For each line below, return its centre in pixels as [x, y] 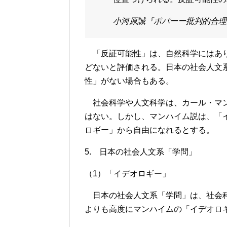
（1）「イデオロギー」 [127, 174]
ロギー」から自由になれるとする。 [149, 130]
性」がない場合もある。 [129, 81]
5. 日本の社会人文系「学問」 [141, 152]
